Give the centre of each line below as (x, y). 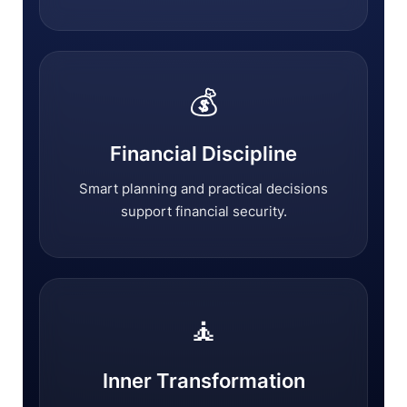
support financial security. (203, 211)
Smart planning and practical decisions (203, 189)
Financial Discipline (203, 154)
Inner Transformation (203, 381)
